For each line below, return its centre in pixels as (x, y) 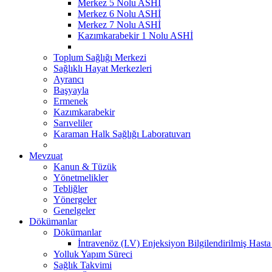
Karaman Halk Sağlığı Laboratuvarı (122, 134)
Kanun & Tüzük (85, 166)
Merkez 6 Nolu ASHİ (119, 13)
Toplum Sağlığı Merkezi (100, 57)
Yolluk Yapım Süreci (93, 254)
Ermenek (71, 101)
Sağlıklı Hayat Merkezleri (103, 68)
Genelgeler (74, 210)
